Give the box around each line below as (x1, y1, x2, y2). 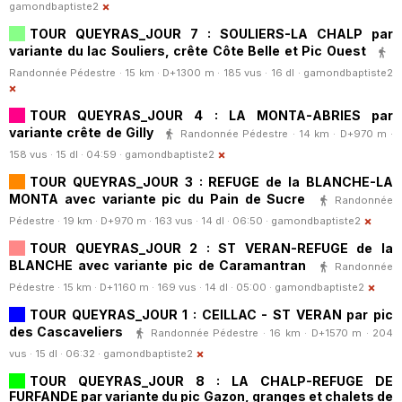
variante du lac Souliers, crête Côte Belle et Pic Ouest (9, 42, 366, 58)
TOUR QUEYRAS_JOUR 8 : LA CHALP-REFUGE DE (30, 373, 393, 389)
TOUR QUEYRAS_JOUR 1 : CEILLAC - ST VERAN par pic (30, 307, 393, 323)
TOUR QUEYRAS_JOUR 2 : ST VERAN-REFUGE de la (30, 240, 393, 257)
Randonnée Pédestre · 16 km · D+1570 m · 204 (150, 326, 394, 339)
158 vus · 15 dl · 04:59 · (9, 148, 125, 162)
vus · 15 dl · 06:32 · (9, 347, 103, 361)
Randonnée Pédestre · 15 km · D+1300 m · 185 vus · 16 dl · (9, 66, 303, 80)
